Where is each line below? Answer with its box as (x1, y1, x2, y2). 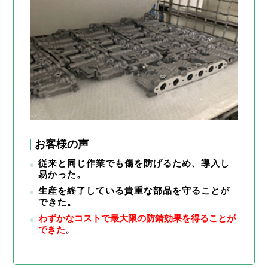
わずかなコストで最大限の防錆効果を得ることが (38, 212, 236, 223)
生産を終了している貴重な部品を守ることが (38, 185, 230, 196)
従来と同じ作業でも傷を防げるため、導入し (38, 157, 230, 168)
